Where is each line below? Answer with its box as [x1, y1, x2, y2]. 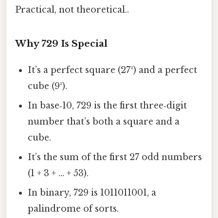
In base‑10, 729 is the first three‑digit [28, 100, 187, 111]
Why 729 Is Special [15, 38, 108, 50]
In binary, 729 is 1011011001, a [28, 187, 157, 199]
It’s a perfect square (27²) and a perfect [28, 65, 198, 76]
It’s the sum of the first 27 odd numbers [28, 152, 202, 163]
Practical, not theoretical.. [15, 4, 129, 15]
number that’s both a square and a [28, 116, 180, 127]
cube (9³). [28, 81, 68, 92]
